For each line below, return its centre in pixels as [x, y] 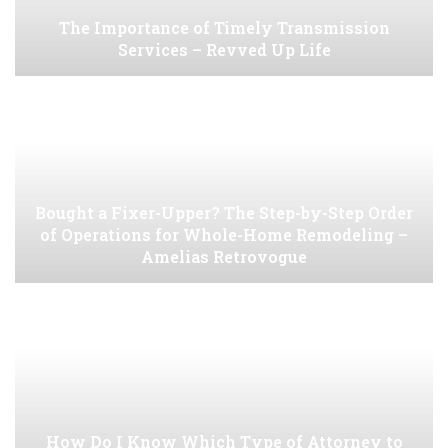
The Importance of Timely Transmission [224, 28]
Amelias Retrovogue [224, 257]
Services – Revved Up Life [224, 50]
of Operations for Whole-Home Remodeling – [224, 235]
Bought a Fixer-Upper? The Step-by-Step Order [224, 213]
